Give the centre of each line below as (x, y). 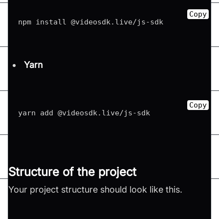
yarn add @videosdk (58, 112)
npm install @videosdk (64, 22)
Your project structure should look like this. (95, 189)
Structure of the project (72, 172)
